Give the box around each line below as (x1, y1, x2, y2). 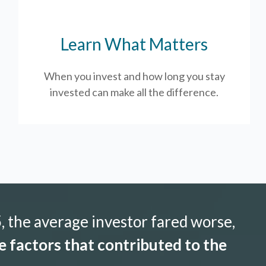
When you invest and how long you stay (43, 69, 225, 83)
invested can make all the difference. (50, 85, 219, 99)
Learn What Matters (61, 33, 208, 54)
